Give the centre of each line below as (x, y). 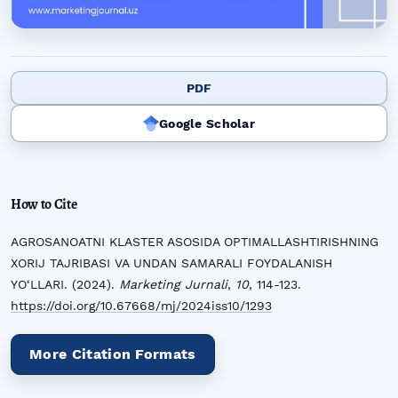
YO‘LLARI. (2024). (65, 284)
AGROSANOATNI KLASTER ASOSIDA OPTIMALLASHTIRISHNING (195, 241)
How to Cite (44, 204)
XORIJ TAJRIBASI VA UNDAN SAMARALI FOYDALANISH (171, 263)
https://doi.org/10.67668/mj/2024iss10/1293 (141, 305)
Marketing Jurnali (173, 284)
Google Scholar (207, 123)
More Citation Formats (113, 354)
